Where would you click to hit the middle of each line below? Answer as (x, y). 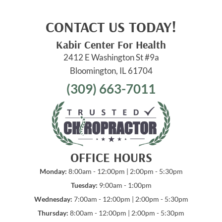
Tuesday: (84, 185)
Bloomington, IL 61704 (111, 70)
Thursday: (53, 213)
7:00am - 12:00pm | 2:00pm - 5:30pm (130, 199)
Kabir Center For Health (111, 44)
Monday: (53, 171)
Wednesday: (53, 199)
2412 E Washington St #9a (111, 57)
